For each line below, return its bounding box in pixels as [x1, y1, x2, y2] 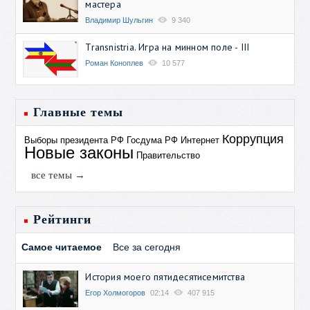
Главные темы [33, 104, 124, 119]
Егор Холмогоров [85, 288, 146, 297]
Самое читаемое [21, 241, 102, 253]
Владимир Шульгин [85, 15, 154, 24]
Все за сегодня [113, 241, 181, 253]
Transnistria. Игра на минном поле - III [85, 40, 250, 53]
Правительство [136, 149, 201, 161]
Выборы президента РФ [24, 134, 125, 145]
